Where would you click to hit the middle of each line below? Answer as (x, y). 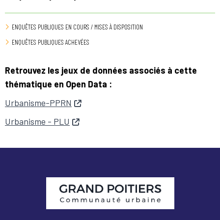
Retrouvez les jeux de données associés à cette (101, 70)
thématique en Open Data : (58, 84)
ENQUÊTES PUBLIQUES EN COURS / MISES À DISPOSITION (77, 27)
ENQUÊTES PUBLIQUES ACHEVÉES (51, 42)
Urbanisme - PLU (37, 122)
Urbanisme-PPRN (38, 103)
